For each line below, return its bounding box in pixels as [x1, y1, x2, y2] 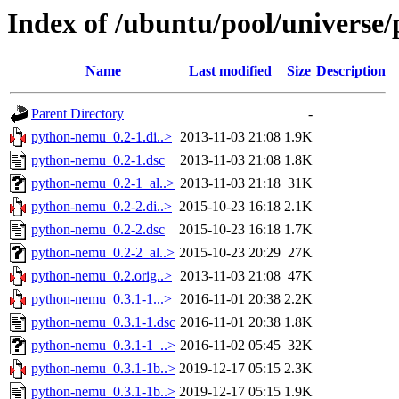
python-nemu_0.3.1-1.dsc [31, 314, 175, 330]
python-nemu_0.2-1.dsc [31, 152, 165, 168]
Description [316, 63, 386, 79]
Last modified [188, 63, 272, 79]
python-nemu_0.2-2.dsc [31, 222, 165, 238]
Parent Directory [31, 106, 124, 122]
